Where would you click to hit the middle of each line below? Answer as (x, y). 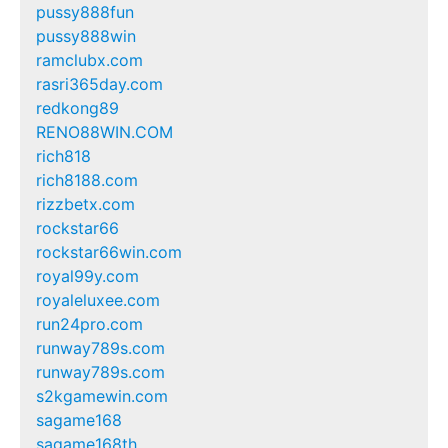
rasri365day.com (99, 84)
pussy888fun (85, 12)
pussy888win (86, 36)
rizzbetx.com (85, 204)
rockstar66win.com (109, 252)
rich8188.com (87, 180)
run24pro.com (89, 324)
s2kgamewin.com (102, 396)
